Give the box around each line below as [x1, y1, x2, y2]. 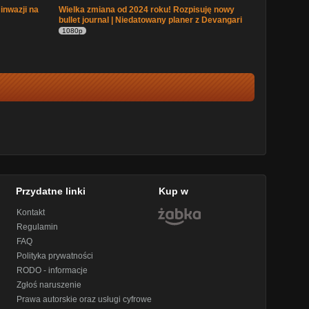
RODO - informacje [17, 266, 88, 275]
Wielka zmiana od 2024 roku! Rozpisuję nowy [59, 5, 235, 14]
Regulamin [17, 222, 59, 232]
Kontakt [17, 208, 46, 217]
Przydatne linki [16, 186, 86, 197]
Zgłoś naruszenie [17, 280, 82, 290]
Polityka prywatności [17, 251, 94, 261]
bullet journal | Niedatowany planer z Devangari [59, 15, 243, 25]
